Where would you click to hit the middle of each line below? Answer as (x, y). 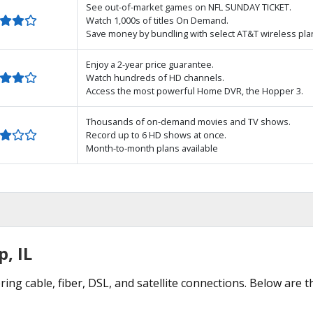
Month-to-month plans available (152, 148)
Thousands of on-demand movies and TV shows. (188, 122)
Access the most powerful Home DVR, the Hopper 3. (195, 91)
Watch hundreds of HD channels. (155, 78)
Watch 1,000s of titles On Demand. (157, 20)
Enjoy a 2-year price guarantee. (150, 64)
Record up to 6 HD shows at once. (156, 135)
